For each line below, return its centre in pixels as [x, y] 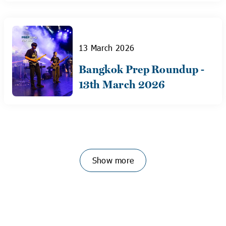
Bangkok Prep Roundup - [142, 70]
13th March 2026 [122, 85]
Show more [113, 160]
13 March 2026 [107, 48]
